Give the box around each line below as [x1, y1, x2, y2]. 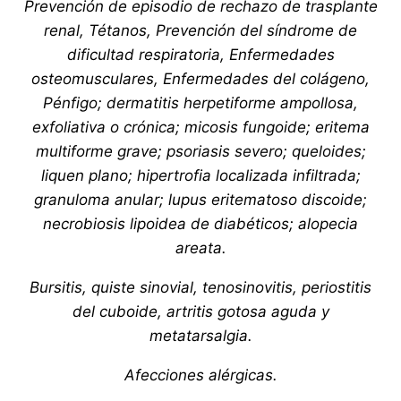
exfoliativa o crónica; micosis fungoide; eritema [31, 117, 370, 136]
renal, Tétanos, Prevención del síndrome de [44, 21, 357, 39]
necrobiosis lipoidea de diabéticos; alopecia [43, 214, 358, 233]
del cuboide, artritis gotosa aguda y [72, 302, 329, 320]
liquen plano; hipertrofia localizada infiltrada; [40, 166, 361, 184]
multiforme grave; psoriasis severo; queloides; [35, 141, 366, 160]
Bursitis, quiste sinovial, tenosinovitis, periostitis [30, 277, 371, 296]
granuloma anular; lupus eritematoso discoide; [34, 190, 367, 209]
